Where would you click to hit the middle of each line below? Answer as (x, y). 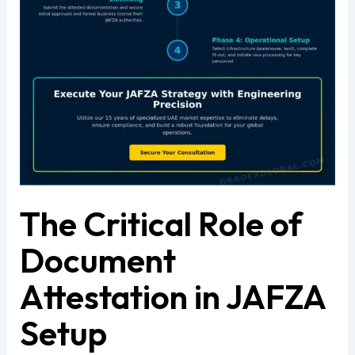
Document (97, 261)
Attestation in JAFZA (172, 297)
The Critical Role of (160, 224)
